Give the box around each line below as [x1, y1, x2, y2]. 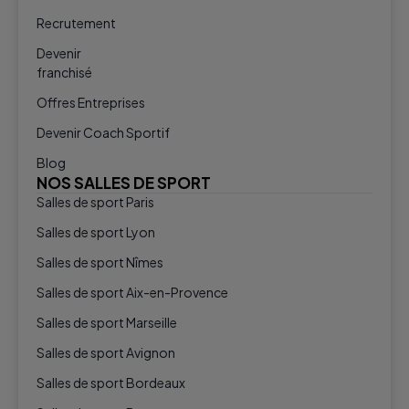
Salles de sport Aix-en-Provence [37, 284, 228, 301]
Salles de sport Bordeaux [37, 374, 185, 392]
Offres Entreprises [37, 93, 145, 110]
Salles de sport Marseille [37, 314, 177, 331]
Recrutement [37, 14, 116, 31]
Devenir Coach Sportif [37, 123, 170, 141]
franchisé [37, 63, 92, 80]
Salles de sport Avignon [37, 344, 175, 362]
